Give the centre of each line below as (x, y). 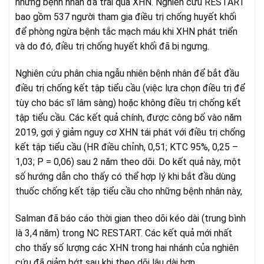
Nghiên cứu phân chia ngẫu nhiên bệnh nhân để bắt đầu (127, 73)
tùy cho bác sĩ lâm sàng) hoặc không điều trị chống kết (128, 103)
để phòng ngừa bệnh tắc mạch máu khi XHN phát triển (126, 31)
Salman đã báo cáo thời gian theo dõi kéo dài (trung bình (131, 218)
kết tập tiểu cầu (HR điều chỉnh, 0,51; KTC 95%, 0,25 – (127, 147)
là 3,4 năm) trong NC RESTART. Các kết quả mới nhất (124, 233)
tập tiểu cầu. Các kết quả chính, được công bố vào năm (128, 117)
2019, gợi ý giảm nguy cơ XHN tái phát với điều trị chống (130, 132)
